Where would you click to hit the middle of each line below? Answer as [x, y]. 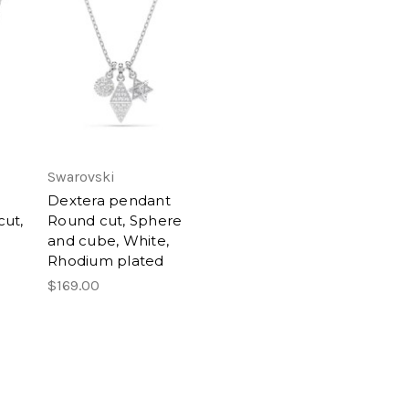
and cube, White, [108, 240]
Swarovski [81, 176]
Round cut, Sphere [115, 220]
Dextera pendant [109, 200]
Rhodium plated [106, 260]
